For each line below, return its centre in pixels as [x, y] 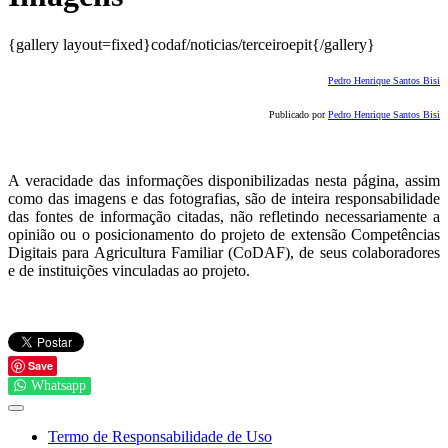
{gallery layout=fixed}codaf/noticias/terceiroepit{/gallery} [191, 44]
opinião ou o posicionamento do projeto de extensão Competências [224, 234]
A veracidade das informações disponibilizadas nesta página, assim [224, 180]
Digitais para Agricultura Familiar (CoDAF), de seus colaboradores [224, 252]
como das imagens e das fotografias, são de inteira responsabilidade [224, 198]
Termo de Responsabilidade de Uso [160, 436]
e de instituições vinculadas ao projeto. [129, 270]
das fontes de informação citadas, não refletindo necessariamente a [224, 216]
